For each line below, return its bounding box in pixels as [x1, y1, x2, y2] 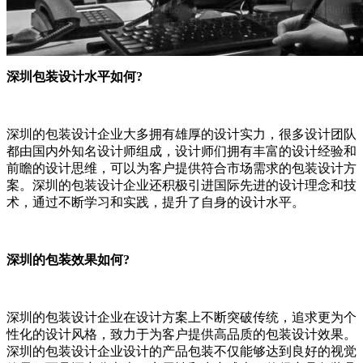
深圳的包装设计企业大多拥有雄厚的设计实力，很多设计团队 [6, 127, 357, 142]
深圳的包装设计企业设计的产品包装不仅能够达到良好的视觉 [6, 344, 357, 359]
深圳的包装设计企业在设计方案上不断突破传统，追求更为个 [6, 310, 357, 325]
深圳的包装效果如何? [6, 253, 130, 267]
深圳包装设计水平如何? [6, 70, 143, 84]
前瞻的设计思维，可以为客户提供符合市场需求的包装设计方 [6, 161, 357, 176]
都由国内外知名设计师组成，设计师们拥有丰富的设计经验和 [6, 144, 357, 159]
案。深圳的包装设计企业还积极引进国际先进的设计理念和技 [6, 178, 357, 193]
